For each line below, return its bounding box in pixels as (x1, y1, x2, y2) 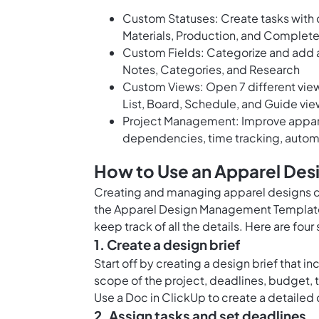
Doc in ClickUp (125, 290, 206, 305)
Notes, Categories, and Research (122, 62, 300, 78)
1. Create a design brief (94, 236, 241, 253)
